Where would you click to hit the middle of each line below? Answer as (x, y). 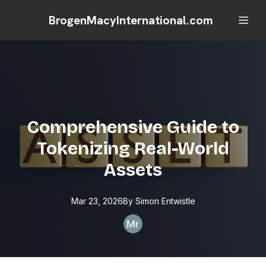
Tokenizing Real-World (133, 148)
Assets (133, 170)
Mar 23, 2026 (97, 201)
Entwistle (178, 201)
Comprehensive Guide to (133, 127)
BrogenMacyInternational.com (131, 20)
